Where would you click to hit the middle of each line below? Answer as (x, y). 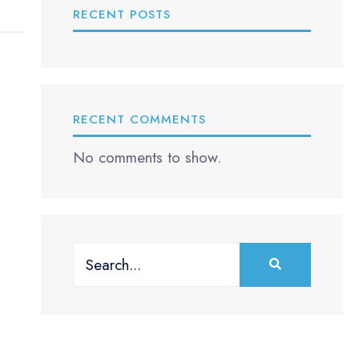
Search (93, 254)
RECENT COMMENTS (139, 119)
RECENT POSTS (121, 14)
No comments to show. (147, 157)
